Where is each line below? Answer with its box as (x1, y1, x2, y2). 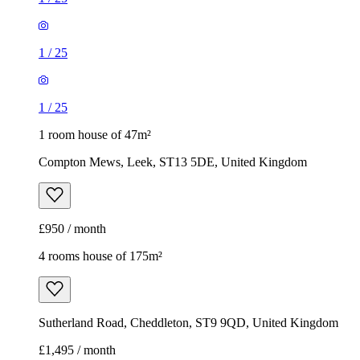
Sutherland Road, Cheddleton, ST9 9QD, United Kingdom (39, 316, 338, 330)
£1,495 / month (39, 343, 116, 358)
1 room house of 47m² (39, 128, 151, 142)
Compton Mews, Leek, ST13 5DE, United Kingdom (39, 155, 307, 170)
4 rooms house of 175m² (39, 249, 162, 264)
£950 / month (39, 222, 106, 236)
